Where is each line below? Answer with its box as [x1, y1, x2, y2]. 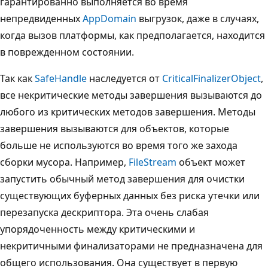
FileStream [129, 155, 176, 169]
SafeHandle [35, 71, 87, 85]
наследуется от [87, 71, 162, 85]
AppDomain [83, 11, 136, 25]
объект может [176, 155, 245, 169]
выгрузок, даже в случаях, [136, 11, 259, 25]
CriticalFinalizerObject [162, 71, 261, 85]
